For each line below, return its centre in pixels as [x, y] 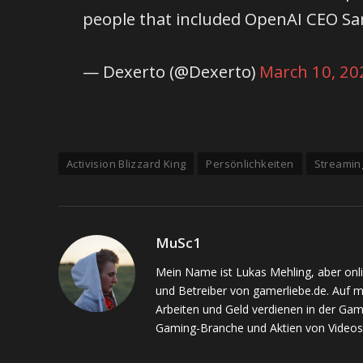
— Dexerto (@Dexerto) [171, 72]
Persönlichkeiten [250, 163]
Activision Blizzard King [126, 163]
